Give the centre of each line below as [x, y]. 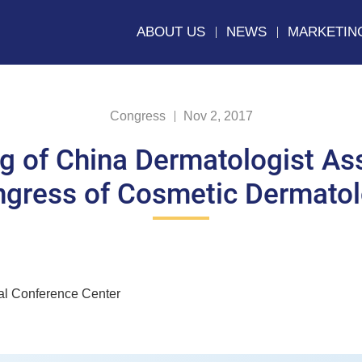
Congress [137, 116]
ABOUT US [171, 32]
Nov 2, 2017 [218, 116]
